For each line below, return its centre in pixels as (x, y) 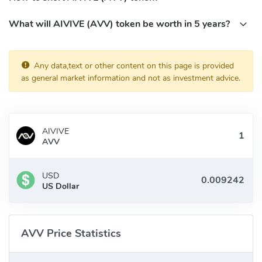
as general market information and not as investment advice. (131, 78)
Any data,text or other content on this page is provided (134, 66)
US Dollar (61, 187)
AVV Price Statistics (71, 234)
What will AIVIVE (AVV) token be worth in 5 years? (120, 24)
